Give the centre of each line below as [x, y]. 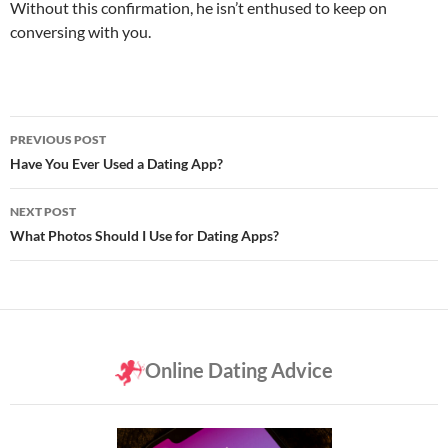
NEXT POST [43, 211]
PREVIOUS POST [58, 139]
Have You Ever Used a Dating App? [116, 163]
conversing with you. [80, 31]
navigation [71, 166]
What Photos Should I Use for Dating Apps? [144, 235]
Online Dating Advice [239, 369]
